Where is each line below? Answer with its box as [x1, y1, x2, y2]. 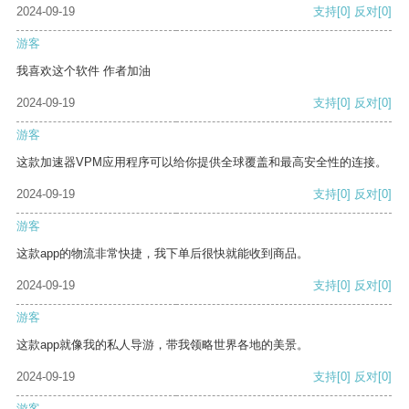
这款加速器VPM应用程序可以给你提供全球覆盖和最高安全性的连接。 [16, 155, 387, 170]
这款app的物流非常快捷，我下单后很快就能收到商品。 [16, 246, 309, 261]
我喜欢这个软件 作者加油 [16, 64, 151, 79]
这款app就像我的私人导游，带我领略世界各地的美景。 [16, 338, 309, 352]
